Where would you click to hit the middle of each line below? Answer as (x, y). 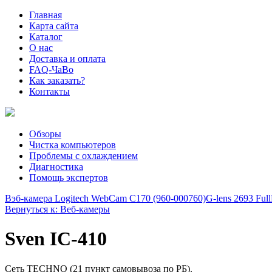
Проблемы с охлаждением (83, 156)
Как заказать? (57, 80)
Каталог (46, 37)
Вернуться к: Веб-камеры (57, 209)
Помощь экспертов (69, 178)
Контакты (49, 91)
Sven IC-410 (56, 239)
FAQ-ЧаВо (51, 70)
